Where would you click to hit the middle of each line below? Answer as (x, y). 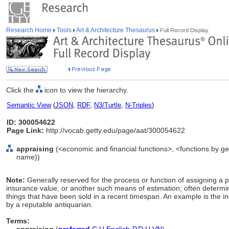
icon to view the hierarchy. (85, 90)
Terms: (18, 221)
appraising (35, 149)
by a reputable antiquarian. (50, 204)
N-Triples (139, 105)
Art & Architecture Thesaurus (116, 30)
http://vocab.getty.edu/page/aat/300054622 (114, 130)
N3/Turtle (108, 105)
